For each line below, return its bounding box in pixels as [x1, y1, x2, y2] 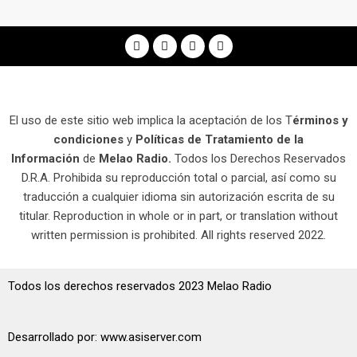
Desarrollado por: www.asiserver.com [8, 330, 202, 344]
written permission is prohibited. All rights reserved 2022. [31, 228, 326, 242]
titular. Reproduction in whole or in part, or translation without [19, 209, 338, 223]
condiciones [53, 132, 124, 147]
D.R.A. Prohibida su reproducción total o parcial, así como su [21, 171, 336, 185]
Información [11, 151, 83, 166]
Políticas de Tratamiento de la [135, 132, 304, 147]
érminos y [292, 113, 348, 127]
